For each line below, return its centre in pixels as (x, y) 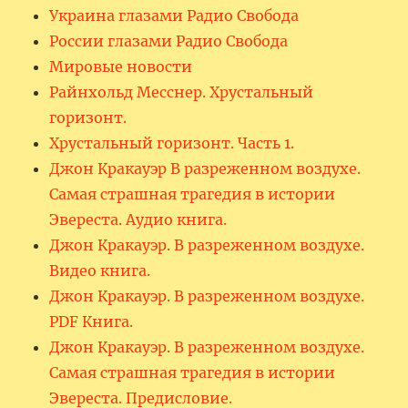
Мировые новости (121, 67)
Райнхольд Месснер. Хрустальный (182, 92)
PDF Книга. (92, 322)
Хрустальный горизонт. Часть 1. (172, 143)
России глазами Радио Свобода (169, 41)
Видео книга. (100, 271)
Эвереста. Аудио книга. (138, 220)
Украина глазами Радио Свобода (174, 16)
